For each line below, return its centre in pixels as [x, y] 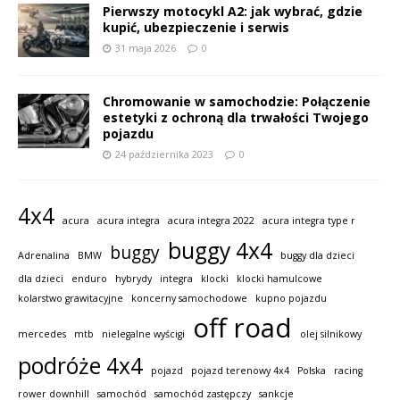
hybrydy [133, 279]
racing [348, 371]
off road [242, 328]
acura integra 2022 [211, 221]
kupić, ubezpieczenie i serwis [196, 28]
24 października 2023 [164, 154]
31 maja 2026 [146, 48]
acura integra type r [309, 221]
